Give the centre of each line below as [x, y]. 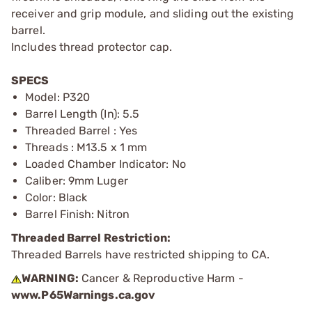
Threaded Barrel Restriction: [92, 237]
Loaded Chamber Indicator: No [106, 164]
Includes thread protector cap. [92, 47]
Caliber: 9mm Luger [77, 180]
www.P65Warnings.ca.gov [84, 295]
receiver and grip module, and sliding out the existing [153, 13]
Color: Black [56, 197]
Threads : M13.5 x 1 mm [86, 147]
